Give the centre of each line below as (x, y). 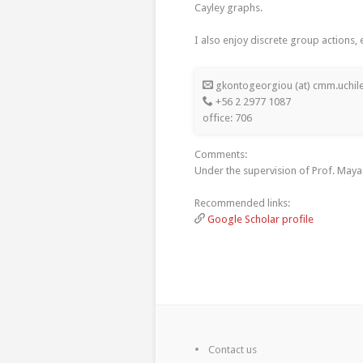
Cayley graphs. (228, 8)
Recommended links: (242, 203)
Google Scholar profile (261, 219)
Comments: (221, 154)
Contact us (233, 350)
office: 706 (227, 118)
